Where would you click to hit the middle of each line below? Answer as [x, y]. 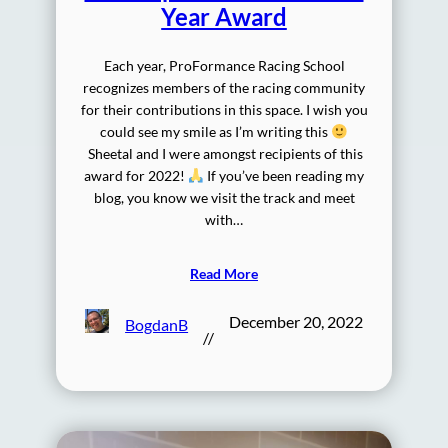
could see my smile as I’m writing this [216, 132]
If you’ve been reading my [284, 176]
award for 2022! [135, 176]
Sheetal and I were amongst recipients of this [224, 154]
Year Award [224, 17]
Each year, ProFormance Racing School [224, 66]
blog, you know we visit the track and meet [224, 198]
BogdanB [157, 324]
